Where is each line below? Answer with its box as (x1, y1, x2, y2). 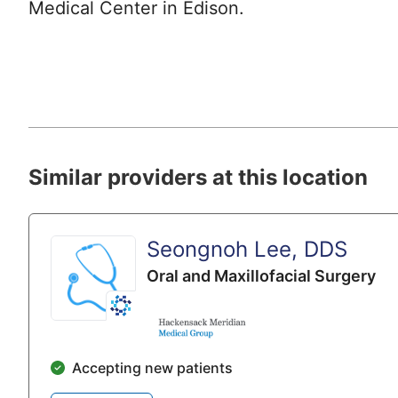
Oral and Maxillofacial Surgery (147, 267, 376, 286)
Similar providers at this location (28, 164, 368, 191)
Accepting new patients (72, 359, 233, 378)
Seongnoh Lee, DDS (147, 236, 347, 263)
